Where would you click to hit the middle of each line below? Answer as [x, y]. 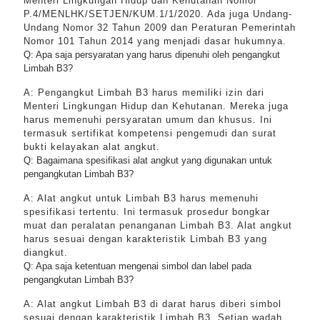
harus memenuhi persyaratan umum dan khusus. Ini [148, 120]
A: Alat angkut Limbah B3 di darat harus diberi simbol [152, 304]
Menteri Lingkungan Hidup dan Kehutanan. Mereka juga [156, 106]
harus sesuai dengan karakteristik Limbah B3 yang [145, 239]
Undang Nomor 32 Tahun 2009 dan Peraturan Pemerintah [160, 27]
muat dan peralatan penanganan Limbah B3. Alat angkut [158, 225]
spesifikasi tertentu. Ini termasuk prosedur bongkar [147, 212]
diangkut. [46, 252]
